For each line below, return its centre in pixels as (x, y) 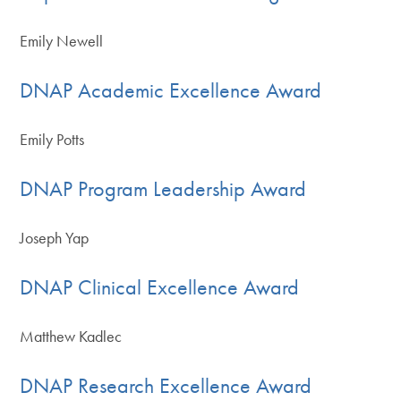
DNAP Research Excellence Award (166, 385)
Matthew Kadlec (71, 336)
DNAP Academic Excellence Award (171, 90)
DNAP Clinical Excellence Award (160, 286)
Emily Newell (62, 40)
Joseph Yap (55, 237)
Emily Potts (52, 139)
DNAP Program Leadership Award (163, 188)
